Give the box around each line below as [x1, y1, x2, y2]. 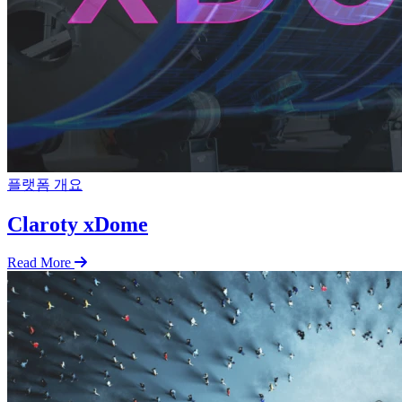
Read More [7, 255, 71, 271]
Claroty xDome [7, 213, 148, 237]
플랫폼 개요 [7, 177, 83, 193]
